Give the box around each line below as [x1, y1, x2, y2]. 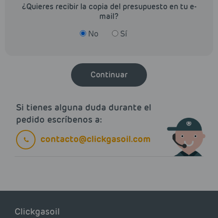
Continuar [91, 69, 127, 80]
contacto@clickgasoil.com [40, 133, 150, 145]
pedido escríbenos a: [16, 113, 102, 125]
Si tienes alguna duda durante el [16, 101, 151, 113]
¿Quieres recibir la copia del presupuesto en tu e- [21, 1, 197, 11]
